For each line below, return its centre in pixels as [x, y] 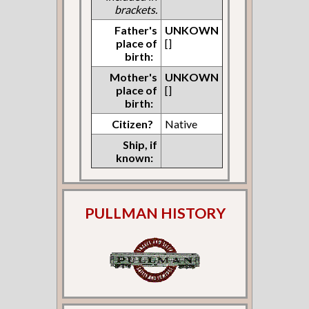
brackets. [136, 10]
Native [181, 124]
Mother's [133, 77]
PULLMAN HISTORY [155, 213]
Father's [136, 30]
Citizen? [132, 124]
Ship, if [140, 145]
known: [134, 158]
